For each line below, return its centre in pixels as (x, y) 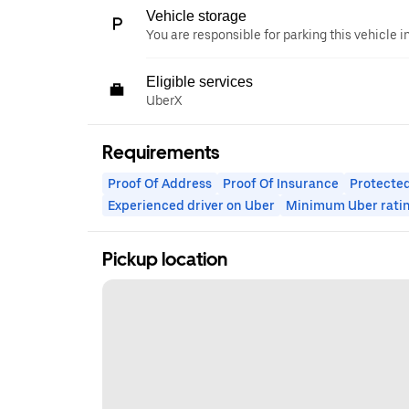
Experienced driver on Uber (191, 205)
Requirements (161, 152)
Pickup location (165, 259)
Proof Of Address (160, 184)
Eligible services (199, 82)
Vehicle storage (196, 16)
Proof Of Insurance (281, 184)
